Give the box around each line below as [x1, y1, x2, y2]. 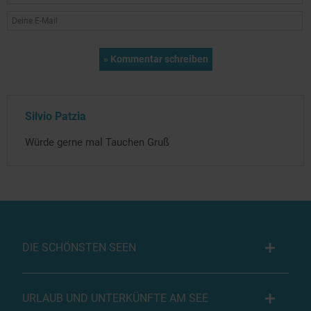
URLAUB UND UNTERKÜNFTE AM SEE [22, 291, 208, 305]
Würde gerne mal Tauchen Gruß [25, 135, 169, 149]
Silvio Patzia [25, 109, 86, 123]
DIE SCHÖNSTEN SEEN [22, 240, 136, 254]
